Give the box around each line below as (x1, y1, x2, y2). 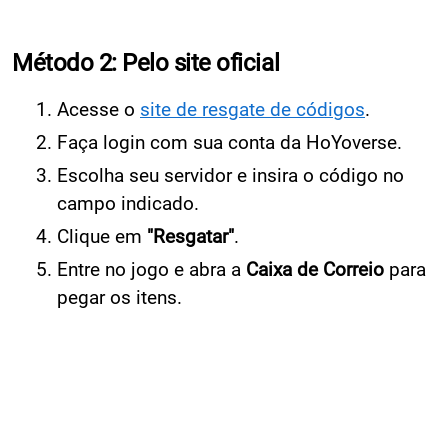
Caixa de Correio (246, 257, 384, 281)
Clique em (57, 224, 147, 248)
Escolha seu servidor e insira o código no (57, 163, 404, 187)
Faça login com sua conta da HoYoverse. (57, 130, 402, 154)
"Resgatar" (147, 224, 234, 248)
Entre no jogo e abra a (57, 257, 246, 281)
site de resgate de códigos (140, 97, 365, 121)
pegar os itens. (57, 285, 182, 309)
